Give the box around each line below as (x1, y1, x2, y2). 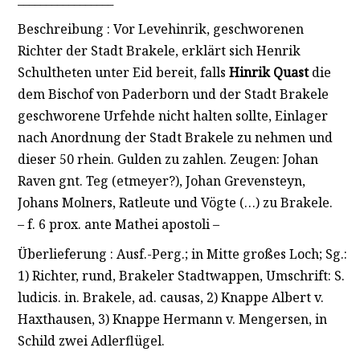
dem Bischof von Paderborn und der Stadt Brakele (17, 84, 329, 103)
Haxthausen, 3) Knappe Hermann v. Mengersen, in (17, 309, 327, 328)
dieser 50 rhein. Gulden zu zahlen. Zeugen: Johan (17, 149, 318, 168)
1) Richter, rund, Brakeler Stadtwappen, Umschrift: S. (17, 266, 345, 284)
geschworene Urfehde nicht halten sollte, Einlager (17, 106, 328, 125)
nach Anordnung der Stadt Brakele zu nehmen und (17, 128, 333, 146)
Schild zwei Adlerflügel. (17, 331, 165, 350)
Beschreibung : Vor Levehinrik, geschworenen (17, 19, 304, 38)
